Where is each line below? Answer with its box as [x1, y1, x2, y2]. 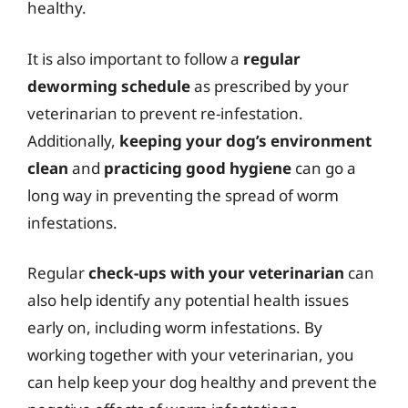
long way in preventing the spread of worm [27, 184, 339, 206]
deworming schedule [27, 75, 190, 97]
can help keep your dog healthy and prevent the [27, 372, 377, 393]
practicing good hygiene [104, 157, 291, 178]
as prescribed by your [190, 75, 349, 97]
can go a [291, 157, 356, 178]
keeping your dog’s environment [119, 129, 372, 151]
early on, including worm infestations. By [27, 317, 322, 338]
